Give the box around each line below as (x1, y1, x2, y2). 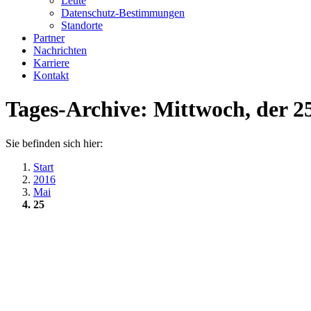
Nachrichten (33, 44, 87, 56)
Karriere (33, 57, 69, 69)
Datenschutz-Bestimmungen (61, 7, 185, 19)
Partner (33, 32, 65, 44)
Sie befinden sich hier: (6, 137, 103, 149)
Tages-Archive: (6, 96, 153, 122)
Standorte (61, 19, 103, 31)
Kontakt (33, 69, 69, 81)
